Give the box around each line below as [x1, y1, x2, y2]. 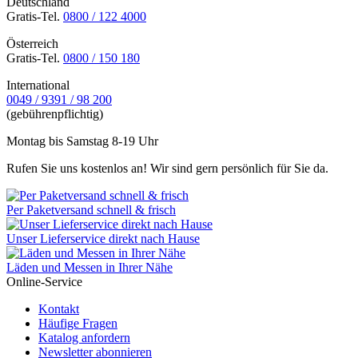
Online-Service [6, 275, 82, 289]
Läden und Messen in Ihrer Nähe [6, 261, 173, 275]
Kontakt [38, 302, 79, 316]
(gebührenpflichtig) [6, 107, 103, 121]
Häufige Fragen [38, 316, 117, 331]
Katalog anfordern [38, 331, 130, 345]
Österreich [6, 37, 58, 51]
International [6, 78, 70, 93]
